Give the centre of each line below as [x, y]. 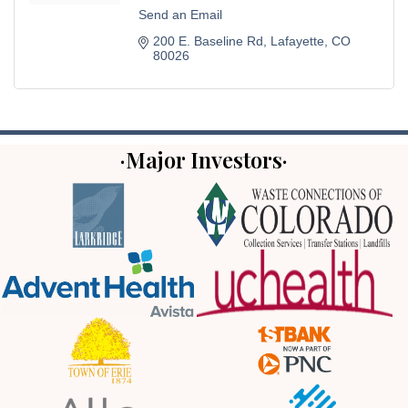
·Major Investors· [204, 159]
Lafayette [297, 41]
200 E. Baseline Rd [208, 41]
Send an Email [180, 14]
